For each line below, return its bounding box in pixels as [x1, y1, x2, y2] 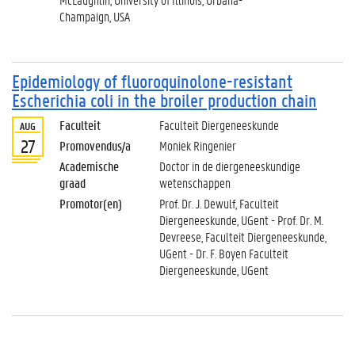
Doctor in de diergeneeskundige [159, 158, 300, 174]
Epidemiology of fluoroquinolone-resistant [12, 70, 292, 93]
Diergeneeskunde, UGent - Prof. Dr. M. [159, 212, 323, 228]
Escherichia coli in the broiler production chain [12, 89, 317, 112]
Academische [59, 158, 119, 174]
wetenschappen [159, 174, 231, 191]
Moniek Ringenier [159, 137, 236, 154]
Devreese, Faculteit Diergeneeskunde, [159, 228, 326, 245]
